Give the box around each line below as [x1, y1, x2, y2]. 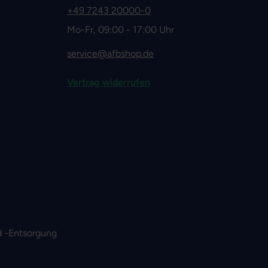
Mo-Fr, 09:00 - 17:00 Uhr [67, 24, 174, 35]
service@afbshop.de [67, 48, 154, 59]
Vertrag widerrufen [67, 77, 150, 88]
